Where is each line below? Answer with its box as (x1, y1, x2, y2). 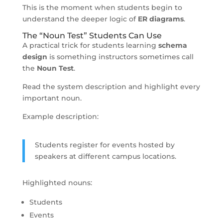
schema (158, 40, 187, 50)
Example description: (22, 111, 99, 121)
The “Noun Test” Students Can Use (22, 30, 162, 40)
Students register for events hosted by (34, 140, 175, 149)
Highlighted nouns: (22, 178, 92, 187)
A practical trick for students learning (22, 40, 158, 50)
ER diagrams (137, 14, 184, 23)
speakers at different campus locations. (34, 151, 176, 161)
